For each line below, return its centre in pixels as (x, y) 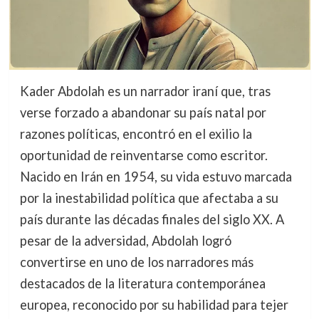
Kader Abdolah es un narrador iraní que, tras (145, 91)
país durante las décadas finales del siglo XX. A (152, 219)
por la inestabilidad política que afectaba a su (149, 198)
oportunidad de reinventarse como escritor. (143, 155)
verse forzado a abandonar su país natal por (143, 112)
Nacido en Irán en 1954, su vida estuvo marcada (156, 176)
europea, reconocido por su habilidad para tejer (154, 304)
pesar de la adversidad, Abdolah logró (125, 240)
